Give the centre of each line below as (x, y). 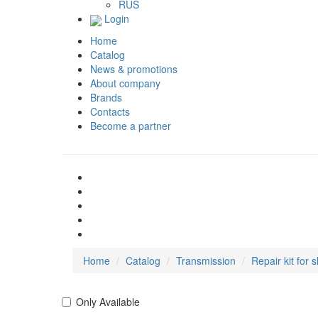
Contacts (110, 111)
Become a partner (131, 125)
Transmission (206, 260)
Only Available (108, 301)
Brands (106, 97)
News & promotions (134, 68)
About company (125, 83)
